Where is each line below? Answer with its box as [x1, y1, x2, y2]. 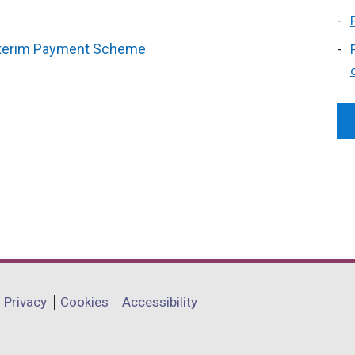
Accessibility [122, 293, 197, 310]
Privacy [4, 293, 47, 310]
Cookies [60, 293, 109, 310]
